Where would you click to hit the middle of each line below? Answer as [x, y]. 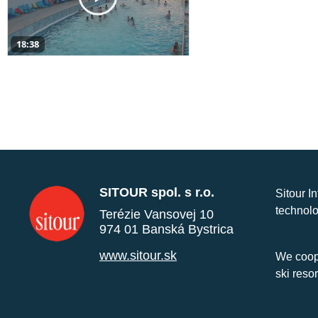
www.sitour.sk [138, 255]
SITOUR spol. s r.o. [157, 192]
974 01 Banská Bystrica [166, 229]
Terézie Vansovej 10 [157, 214]
